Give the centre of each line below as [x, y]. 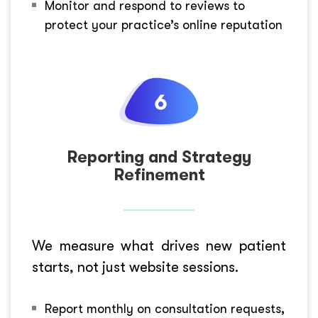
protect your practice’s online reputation [164, 24]
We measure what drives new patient [159, 246]
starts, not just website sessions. [135, 267]
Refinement [159, 175]
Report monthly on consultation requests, [165, 308]
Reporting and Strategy [159, 157]
